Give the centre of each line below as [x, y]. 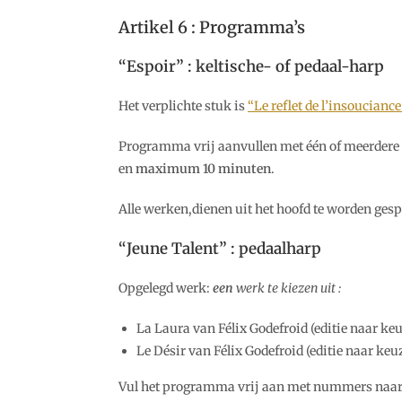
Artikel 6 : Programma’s [212, 27]
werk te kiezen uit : [287, 288]
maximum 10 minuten [203, 169]
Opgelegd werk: [166, 288]
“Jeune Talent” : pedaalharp [220, 249]
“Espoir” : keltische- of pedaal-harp [251, 66]
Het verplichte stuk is [183, 106]
